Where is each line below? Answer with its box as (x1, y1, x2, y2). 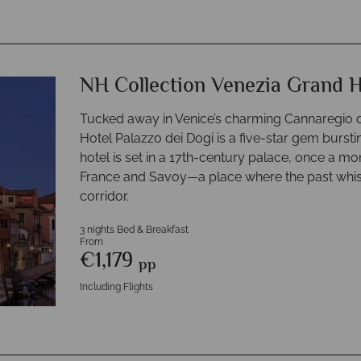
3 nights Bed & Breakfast (80, 224, 189, 235)
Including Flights (80, 281, 153, 293)
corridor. (80, 189, 129, 204)
